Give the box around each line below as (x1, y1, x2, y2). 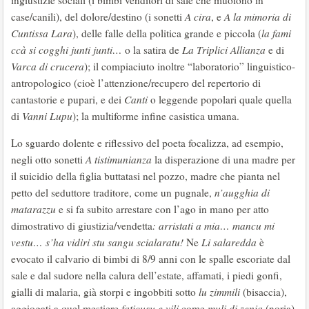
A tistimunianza (86, 152, 152, 166)
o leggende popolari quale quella (148, 92, 292, 106)
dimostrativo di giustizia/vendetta (11, 219, 152, 232)
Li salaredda (201, 235, 257, 249)
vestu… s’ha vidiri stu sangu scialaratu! (11, 235, 183, 249)
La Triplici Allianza (182, 43, 268, 57)
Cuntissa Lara (11, 26, 72, 40)
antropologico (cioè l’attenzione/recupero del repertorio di (11, 76, 261, 90)
